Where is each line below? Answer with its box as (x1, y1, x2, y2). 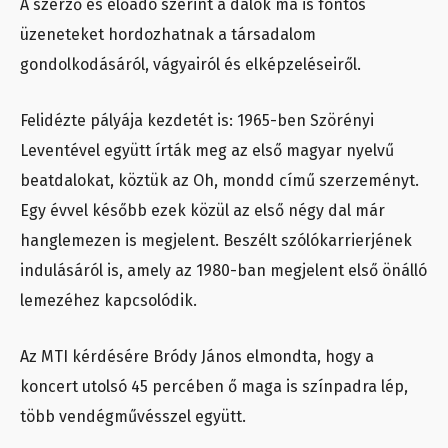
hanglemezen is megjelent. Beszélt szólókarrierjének (20, 231, 412, 251)
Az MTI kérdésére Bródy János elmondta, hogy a (20, 347, 374, 367)
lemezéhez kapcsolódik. (20, 291, 197, 311)
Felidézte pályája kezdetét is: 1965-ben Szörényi (20, 111, 374, 131)
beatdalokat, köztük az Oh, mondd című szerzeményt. (20, 171, 419, 191)
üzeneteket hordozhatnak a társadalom (20, 25, 316, 45)
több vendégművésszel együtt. (20, 407, 246, 427)
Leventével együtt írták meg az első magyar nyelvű (20, 141, 394, 161)
